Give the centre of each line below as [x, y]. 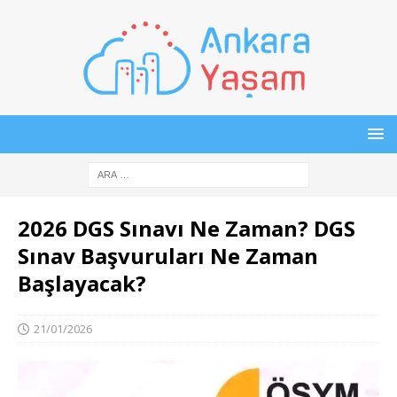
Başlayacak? [82, 283]
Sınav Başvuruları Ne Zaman [168, 256]
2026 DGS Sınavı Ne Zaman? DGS [187, 228]
